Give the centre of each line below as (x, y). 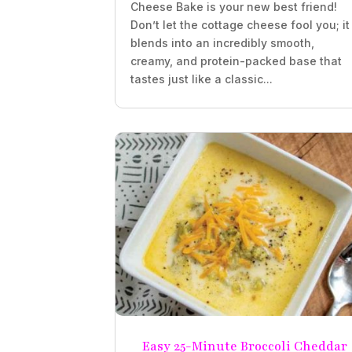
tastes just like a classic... (202, 79)
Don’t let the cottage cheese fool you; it (240, 24)
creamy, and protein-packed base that (236, 60)
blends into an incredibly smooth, (223, 42)
